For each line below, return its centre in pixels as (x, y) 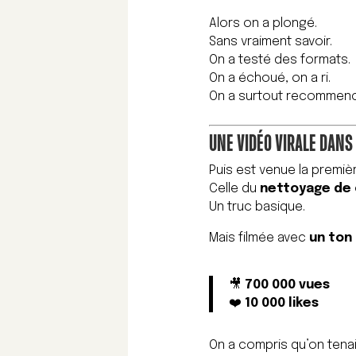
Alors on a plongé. (263, 24)
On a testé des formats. (280, 60)
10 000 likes (282, 304)
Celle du (235, 189)
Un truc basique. (257, 207)
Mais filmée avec (259, 238)
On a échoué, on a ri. (270, 79)
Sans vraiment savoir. (271, 42)
